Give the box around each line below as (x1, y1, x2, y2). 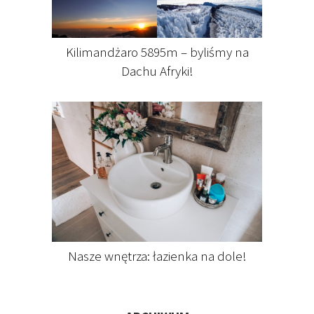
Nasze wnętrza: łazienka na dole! (67, 247, 247, 264)
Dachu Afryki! (121, 62, 193, 79)
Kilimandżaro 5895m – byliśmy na (65, 43, 249, 60)
